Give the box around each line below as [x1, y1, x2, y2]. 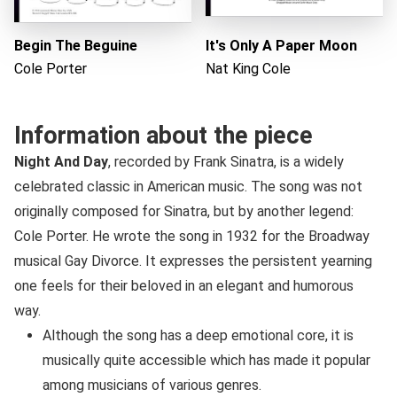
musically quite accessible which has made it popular [43, 351, 370, 369]
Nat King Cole [206, 59, 291, 77]
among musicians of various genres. [43, 376, 261, 393]
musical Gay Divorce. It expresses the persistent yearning [14, 252, 372, 269]
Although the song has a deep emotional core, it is [43, 326, 354, 344]
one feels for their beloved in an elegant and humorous [14, 276, 354, 294]
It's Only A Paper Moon [206, 36, 357, 54]
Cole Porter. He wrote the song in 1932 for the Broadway [14, 227, 370, 245]
